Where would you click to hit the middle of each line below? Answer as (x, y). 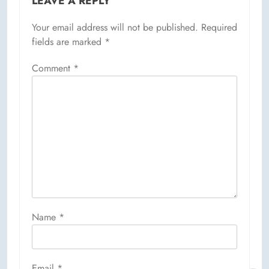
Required (219, 27)
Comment (53, 68)
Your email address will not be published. (115, 27)
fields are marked (68, 41)
